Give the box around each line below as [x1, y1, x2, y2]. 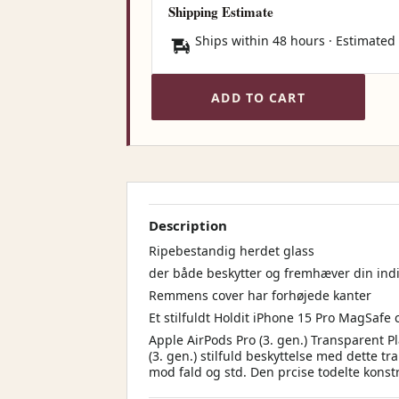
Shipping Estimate [168, 2, 273, 21]
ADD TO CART [211, 88, 305, 106]
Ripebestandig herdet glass [149, 242, 314, 259]
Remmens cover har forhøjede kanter [149, 287, 371, 304]
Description [149, 216, 227, 234]
